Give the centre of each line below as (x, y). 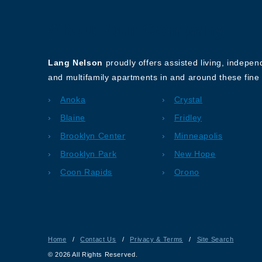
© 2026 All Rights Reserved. (93, 255)
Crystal (188, 100)
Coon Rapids (87, 172)
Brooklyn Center (93, 136)
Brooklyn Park (89, 154)
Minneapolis (198, 136)
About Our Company (137, 30)
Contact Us (98, 239)
